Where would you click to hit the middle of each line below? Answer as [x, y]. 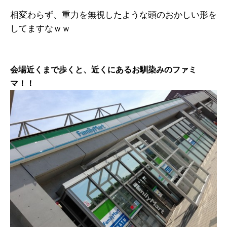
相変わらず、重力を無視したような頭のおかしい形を [113, 15]
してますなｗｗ [40, 29]
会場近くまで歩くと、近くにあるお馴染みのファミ [103, 70]
